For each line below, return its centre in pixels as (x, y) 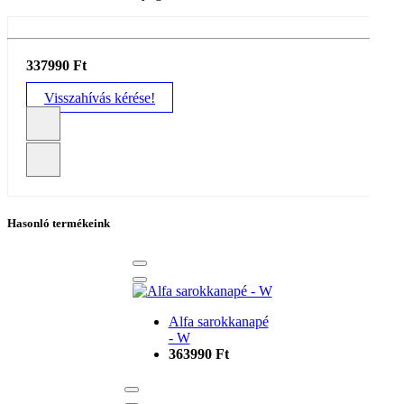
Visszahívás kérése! (100, 97)
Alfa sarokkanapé (218, 322)
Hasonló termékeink (59, 224)
